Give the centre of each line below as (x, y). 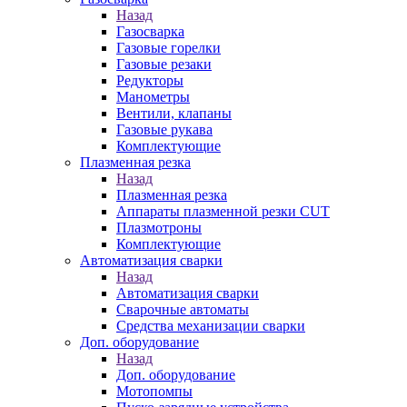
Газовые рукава (164, 129)
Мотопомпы (154, 391)
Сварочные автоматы (183, 309)
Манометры (153, 97)
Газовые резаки (164, 64)
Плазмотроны (159, 228)
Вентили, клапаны (174, 113)
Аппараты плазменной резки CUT (223, 211)
